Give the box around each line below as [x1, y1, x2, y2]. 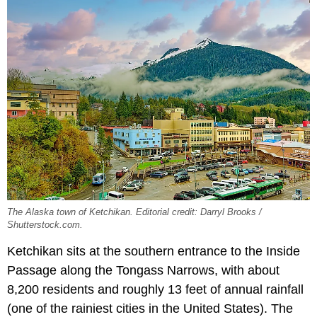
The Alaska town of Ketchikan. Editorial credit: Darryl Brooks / [7, 207, 262, 217]
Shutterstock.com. [7, 219, 83, 230]
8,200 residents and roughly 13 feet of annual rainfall [7, 282, 304, 296]
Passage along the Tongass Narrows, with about [7, 263, 279, 277]
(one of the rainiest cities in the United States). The [7, 301, 293, 316]
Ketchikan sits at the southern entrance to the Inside [7, 243, 300, 258]
